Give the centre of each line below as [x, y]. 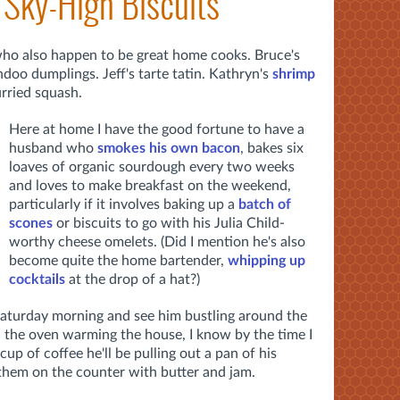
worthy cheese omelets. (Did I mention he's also [157, 242]
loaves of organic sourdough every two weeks [152, 167]
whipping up [267, 260]
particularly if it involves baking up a [124, 204]
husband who [53, 148]
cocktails [37, 279]
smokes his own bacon [169, 148]
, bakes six [272, 148]
